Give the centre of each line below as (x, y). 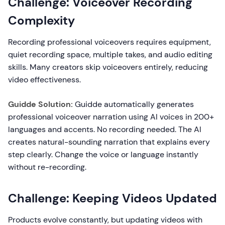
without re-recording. (47, 167)
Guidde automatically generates (133, 104)
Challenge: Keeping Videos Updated (113, 198)
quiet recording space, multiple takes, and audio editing (110, 54)
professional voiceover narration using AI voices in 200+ (111, 117)
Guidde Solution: (40, 104)
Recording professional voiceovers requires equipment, (109, 42)
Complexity (41, 20)
